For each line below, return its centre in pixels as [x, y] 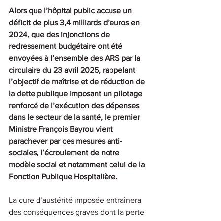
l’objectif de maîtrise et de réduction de [78, 81]
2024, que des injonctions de [60, 34]
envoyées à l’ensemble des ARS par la [75, 58]
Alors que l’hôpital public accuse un [71, 10]
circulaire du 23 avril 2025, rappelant [73, 70]
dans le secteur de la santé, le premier [75, 117]
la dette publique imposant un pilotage [76, 93]
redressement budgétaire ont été [67, 46]
